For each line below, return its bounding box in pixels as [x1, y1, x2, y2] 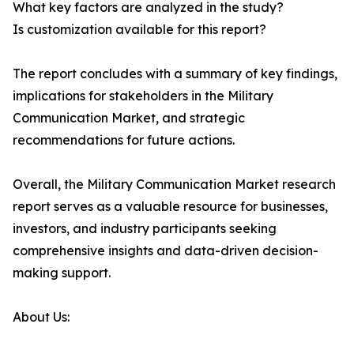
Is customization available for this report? [13, 21, 266, 38]
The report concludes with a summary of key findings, [13, 66, 337, 82]
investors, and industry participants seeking [13, 220, 277, 237]
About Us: [13, 309, 70, 326]
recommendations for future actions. [13, 132, 235, 149]
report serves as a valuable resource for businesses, [13, 198, 328, 215]
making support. [13, 265, 111, 281]
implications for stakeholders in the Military [13, 88, 273, 104]
